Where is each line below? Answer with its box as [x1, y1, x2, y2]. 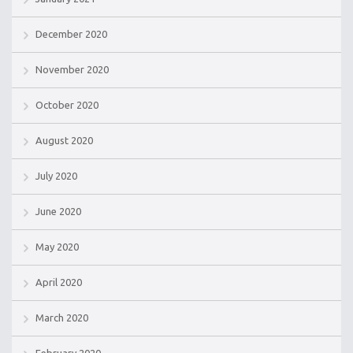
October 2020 [35, 99, 98, 111]
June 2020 [35, 206, 81, 217]
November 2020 [35, 64, 109, 76]
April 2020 [35, 277, 82, 288]
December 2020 [35, 28, 107, 40]
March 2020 [35, 312, 88, 324]
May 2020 [35, 241, 79, 253]
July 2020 [35, 170, 77, 182]
